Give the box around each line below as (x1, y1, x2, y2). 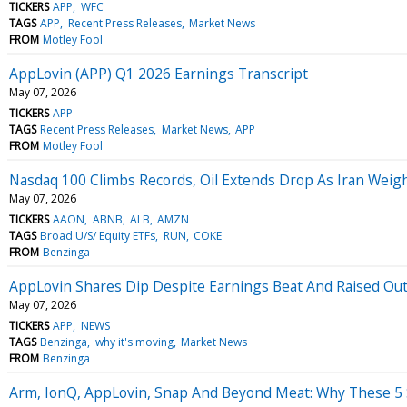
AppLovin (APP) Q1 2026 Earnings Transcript (9, 63, 308, 84)
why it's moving (94, 333, 174, 350)
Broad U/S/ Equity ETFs (40, 227, 156, 243)
